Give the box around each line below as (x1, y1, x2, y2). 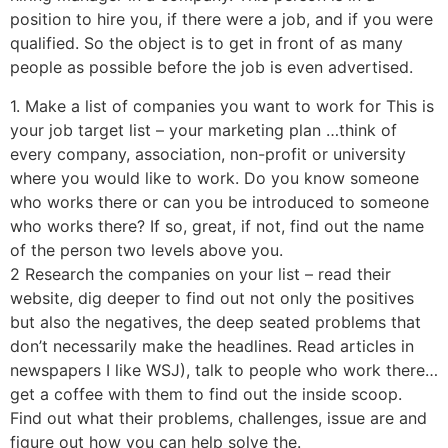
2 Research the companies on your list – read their (10, 263, 391, 284)
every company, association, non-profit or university (10, 143, 406, 164)
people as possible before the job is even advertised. (10, 57, 413, 78)
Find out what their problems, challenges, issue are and (10, 407, 427, 428)
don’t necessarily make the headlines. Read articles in (10, 335, 414, 356)
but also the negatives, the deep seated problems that (10, 311, 421, 332)
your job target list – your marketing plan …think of (10, 119, 397, 140)
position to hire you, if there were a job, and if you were (10, 9, 433, 30)
